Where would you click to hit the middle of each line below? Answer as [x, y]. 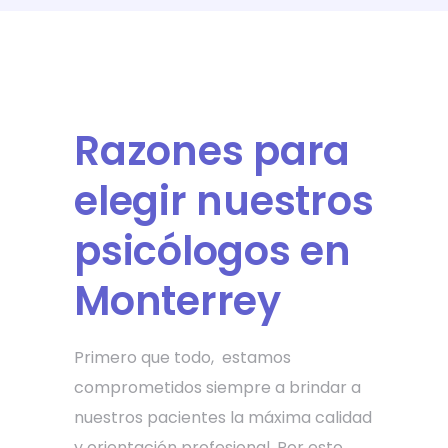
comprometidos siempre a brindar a [217, 387]
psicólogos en [212, 250]
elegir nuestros [224, 200]
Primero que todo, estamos [182, 357]
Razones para [212, 150]
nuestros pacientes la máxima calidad [223, 417]
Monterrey [177, 300]
